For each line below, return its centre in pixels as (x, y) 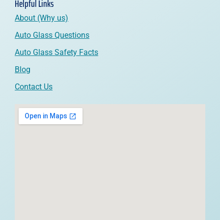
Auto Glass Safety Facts (56, 53)
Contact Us (34, 87)
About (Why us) (41, 18)
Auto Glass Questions (52, 35)
